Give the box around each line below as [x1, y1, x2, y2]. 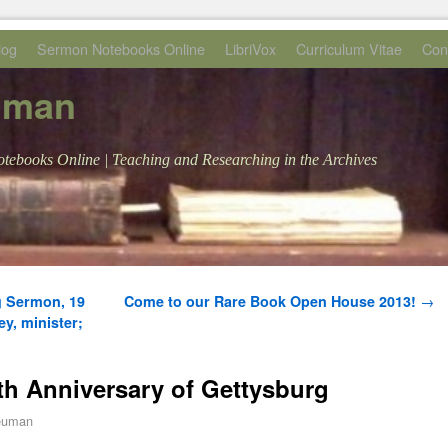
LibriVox [225, 38, 276, 59]
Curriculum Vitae [296, 38, 402, 59]
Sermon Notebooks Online [37, 38, 205, 59]
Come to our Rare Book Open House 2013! [124, 291, 420, 312]
